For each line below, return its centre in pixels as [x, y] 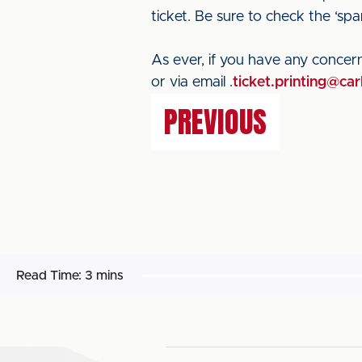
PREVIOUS [215, 122]
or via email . [192, 82]
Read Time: [49, 276]
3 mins [104, 276]
